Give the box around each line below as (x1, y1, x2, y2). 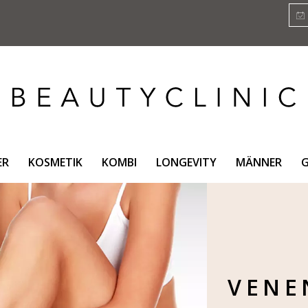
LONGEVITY (155, 154, 217, 170)
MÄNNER (235, 154, 282, 170)
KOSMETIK (27, 154, 82, 170)
